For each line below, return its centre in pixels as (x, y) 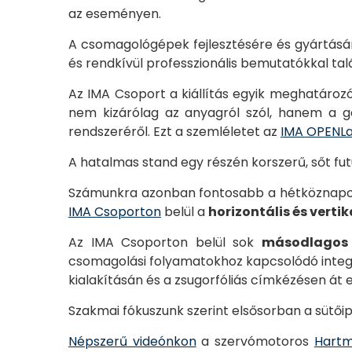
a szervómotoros (255, 341)
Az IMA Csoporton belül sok (165, 242)
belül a (185, 212)
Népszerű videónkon (132, 341)
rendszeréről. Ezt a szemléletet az (174, 132)
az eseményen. (115, 14)
